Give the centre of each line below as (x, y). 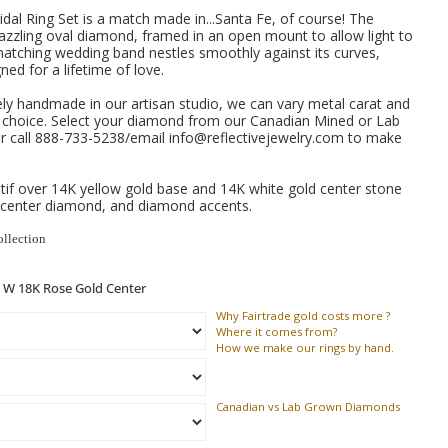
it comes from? (294, 331)
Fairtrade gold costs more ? (314, 315)
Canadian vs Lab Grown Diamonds (308, 406)
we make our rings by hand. (317, 347)
